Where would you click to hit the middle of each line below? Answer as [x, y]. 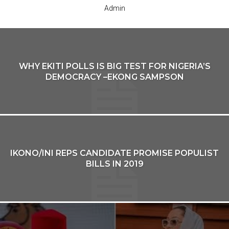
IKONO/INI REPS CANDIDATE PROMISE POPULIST [114, 153]
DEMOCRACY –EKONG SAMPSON [114, 77]
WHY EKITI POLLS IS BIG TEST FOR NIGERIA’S [114, 66]
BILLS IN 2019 [114, 164]
